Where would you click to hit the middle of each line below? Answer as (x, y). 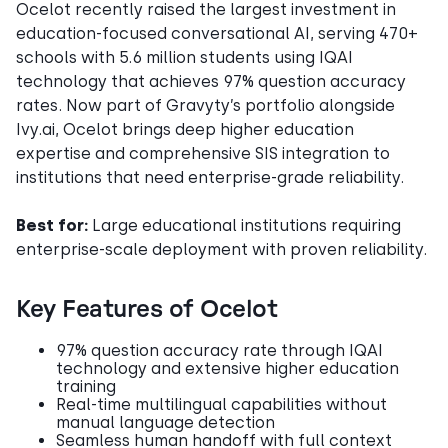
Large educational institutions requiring (244, 225)
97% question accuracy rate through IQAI (219, 350)
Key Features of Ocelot (147, 309)
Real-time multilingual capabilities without (221, 404)
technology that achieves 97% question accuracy (211, 81)
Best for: (52, 225)
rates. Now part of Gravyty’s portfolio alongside (205, 105)
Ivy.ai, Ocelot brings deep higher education (185, 129)
